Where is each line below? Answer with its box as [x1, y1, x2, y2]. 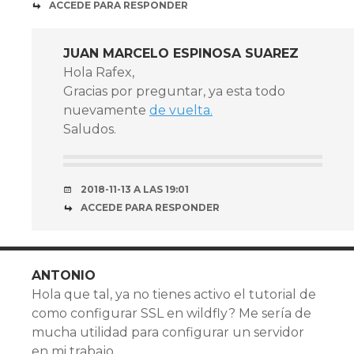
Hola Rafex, [63, 65, 134, 80]
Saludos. [63, 122, 116, 137]
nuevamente [63, 103, 149, 118]
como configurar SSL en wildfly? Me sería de [32, 306, 311, 321]
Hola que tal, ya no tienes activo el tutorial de [32, 287, 316, 302]
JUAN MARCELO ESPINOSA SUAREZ [63, 46, 299, 61]
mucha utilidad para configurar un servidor [32, 325, 304, 340]
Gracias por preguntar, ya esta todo [63, 84, 285, 99]
